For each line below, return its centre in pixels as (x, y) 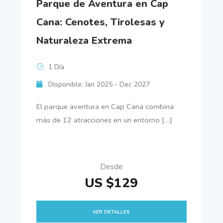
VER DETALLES (111, 212)
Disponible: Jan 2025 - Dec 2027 (99, 84)
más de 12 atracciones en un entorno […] (104, 120)
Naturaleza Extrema (84, 40)
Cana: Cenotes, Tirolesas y (100, 22)
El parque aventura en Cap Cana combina (105, 106)
